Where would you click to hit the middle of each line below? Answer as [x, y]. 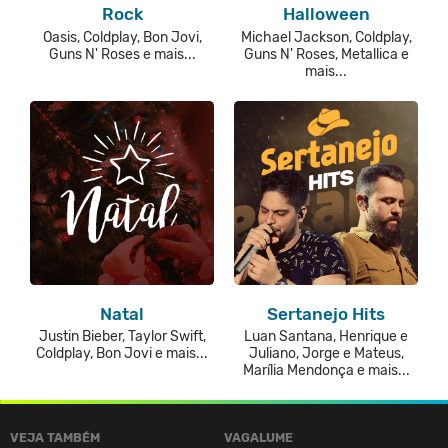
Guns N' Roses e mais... [122, 54]
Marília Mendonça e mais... [326, 371]
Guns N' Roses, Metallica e [326, 54]
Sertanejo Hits [326, 314]
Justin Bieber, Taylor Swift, [122, 337]
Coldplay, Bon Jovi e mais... [122, 354]
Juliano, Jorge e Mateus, [326, 354]
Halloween [326, 14]
